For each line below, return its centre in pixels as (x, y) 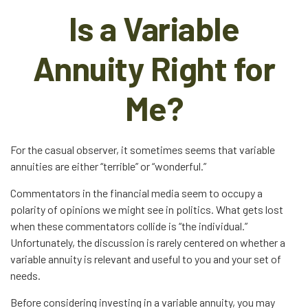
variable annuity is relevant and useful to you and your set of (146, 259)
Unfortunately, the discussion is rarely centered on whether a (148, 242)
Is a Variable (154, 28)
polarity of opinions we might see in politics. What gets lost (147, 209)
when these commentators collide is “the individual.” (129, 226)
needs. (25, 275)
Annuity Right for (154, 68)
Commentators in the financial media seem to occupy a (136, 193)
